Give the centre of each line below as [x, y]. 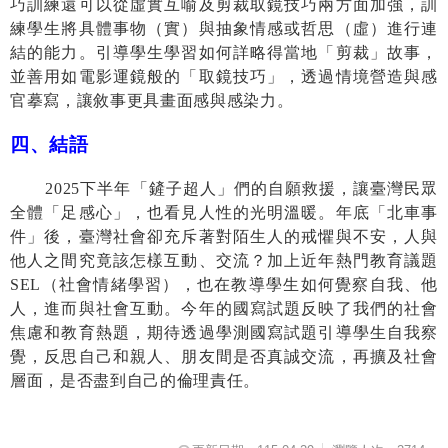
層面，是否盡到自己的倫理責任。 [135, 380]
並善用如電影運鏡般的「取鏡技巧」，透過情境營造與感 [224, 76]
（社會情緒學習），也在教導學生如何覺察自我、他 [239, 284]
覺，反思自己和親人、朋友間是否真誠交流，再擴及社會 [224, 356]
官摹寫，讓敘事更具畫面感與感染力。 [152, 100]
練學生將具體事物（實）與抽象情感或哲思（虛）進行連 [224, 28]
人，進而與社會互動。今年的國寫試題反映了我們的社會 [224, 308]
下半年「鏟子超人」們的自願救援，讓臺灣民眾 [259, 188]
